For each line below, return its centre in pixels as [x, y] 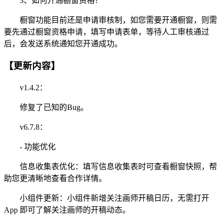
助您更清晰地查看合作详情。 [55, 178]
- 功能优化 [30, 147]
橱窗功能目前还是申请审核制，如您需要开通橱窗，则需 [110, 20]
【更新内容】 [32, 66]
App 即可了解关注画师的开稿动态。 [67, 210]
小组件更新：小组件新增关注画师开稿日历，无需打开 [107, 198]
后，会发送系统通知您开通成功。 [63, 44]
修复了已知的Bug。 [46, 107]
